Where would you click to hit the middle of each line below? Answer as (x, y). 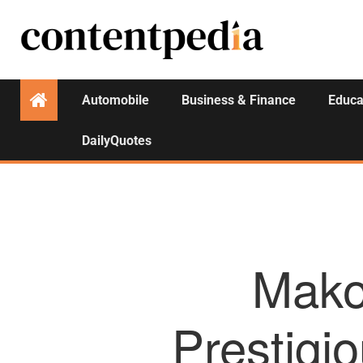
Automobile (115, 100)
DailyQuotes (117, 141)
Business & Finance (239, 100)
